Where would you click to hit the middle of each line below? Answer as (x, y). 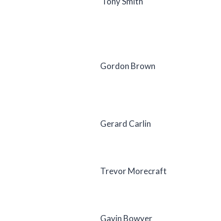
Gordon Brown (128, 66)
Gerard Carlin (126, 123)
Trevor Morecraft (133, 171)
